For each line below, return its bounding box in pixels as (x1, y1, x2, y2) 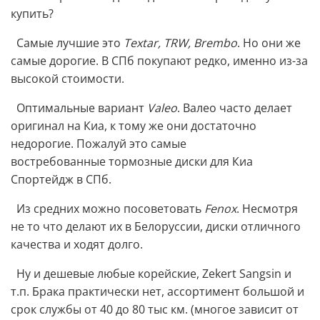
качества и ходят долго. (11, 236, 143, 253)
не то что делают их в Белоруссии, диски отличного (11, 219, 301, 235)
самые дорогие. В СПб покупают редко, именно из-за (11, 53, 308, 69)
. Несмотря (236, 201, 298, 217)
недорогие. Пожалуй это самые (11, 136, 186, 152)
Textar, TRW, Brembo (124, 35, 237, 51)
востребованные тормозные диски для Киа (11, 154, 253, 170)
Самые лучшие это (11, 35, 124, 51)
